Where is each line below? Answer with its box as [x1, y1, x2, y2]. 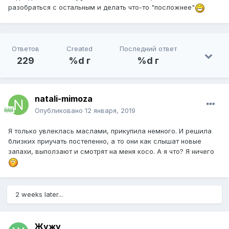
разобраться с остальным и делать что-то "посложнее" [8, 3, 195, 12]
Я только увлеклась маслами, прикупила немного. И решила [8, 127, 212, 135]
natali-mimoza [35, 94, 93, 104]
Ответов [11, 44, 39, 53]
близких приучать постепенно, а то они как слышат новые [8, 137, 201, 146]
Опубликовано [35, 106, 85, 115]
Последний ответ [119, 44, 177, 53]
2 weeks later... [15, 190, 63, 199]
